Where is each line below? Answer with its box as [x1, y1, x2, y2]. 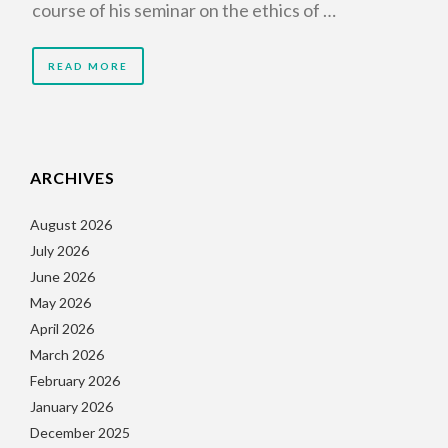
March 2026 [30, 346, 104, 363]
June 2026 [30, 268, 95, 285]
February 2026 [30, 372, 120, 389]
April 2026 [30, 320, 94, 337]
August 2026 [30, 216, 112, 233]
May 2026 [30, 294, 91, 311]
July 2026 [30, 242, 89, 259]
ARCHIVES [30, 168, 115, 187]
